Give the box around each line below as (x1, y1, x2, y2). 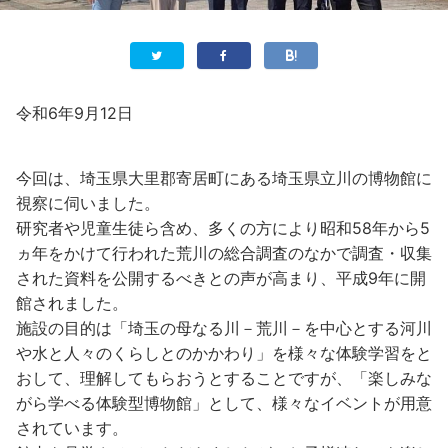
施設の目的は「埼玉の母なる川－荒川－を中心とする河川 (16, 317, 432, 338)
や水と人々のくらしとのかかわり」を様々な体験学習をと (16, 342, 432, 363)
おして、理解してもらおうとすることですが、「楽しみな (16, 367, 432, 388)
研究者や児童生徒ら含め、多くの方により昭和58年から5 (16, 217, 430, 238)
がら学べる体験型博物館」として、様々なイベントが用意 (16, 392, 432, 413)
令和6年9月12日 (16, 102, 133, 123)
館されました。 (16, 292, 128, 313)
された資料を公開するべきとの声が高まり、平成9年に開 (16, 267, 426, 288)
